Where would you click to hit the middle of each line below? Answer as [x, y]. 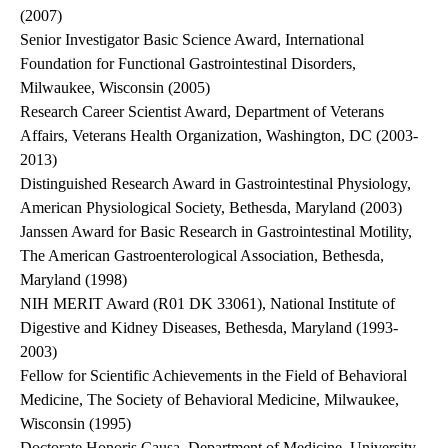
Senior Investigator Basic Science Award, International [192, 40]
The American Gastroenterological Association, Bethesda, [202, 256]
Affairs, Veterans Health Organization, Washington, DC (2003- [219, 136]
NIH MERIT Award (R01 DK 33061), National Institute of [207, 304]
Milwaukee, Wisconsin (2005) [115, 88]
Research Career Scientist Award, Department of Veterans [202, 112]
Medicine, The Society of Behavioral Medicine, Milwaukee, [209, 400]
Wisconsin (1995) [75, 424]
